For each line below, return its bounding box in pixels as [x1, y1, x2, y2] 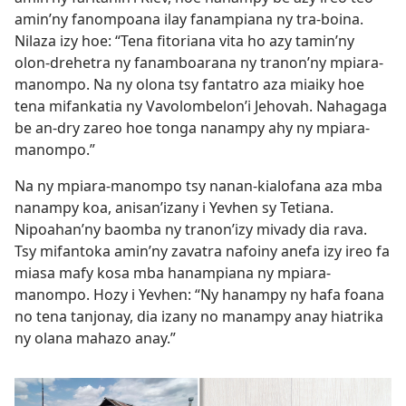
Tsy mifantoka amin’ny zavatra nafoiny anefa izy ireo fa [14, 241, 390, 261]
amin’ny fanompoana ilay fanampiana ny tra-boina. [14, 9, 363, 29]
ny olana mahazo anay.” [14, 328, 176, 348]
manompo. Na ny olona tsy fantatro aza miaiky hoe [14, 74, 364, 94]
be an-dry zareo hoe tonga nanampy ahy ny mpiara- [14, 118, 370, 138]
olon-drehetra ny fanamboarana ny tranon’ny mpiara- [14, 53, 383, 72]
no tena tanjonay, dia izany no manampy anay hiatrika [14, 306, 383, 326]
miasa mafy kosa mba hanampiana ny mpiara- [14, 263, 331, 283]
